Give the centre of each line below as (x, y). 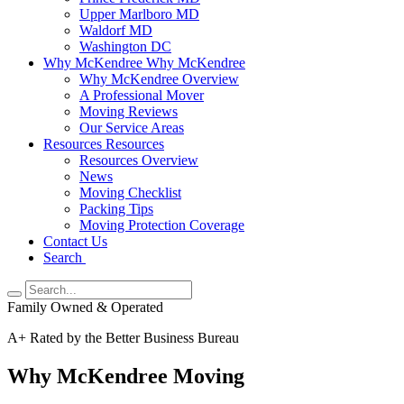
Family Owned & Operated (85, 307)
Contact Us (75, 241)
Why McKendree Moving (126, 376)
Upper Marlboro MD (139, 14)
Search (64, 257)
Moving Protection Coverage (162, 225)
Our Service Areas (132, 128)
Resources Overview (139, 160)
